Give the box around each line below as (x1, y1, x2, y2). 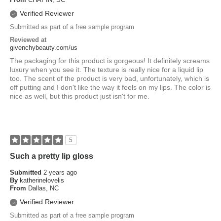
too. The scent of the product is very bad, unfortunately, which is (10, 74, 209, 82)
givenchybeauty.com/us (10, 43, 77, 51)
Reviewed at (10, 36, 46, 43)
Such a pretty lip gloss (10, 151, 93, 160)
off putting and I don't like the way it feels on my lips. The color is (10, 83, 211, 91)
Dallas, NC (28, 184, 59, 192)
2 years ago (43, 168, 77, 176)
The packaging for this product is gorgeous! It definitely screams (10, 56, 210, 65)
